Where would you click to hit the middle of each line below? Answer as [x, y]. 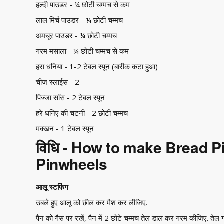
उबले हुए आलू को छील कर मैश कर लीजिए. [92, 202]
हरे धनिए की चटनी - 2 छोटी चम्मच [82, 113]
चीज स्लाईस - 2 [58, 82]
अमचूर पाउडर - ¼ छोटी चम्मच [76, 35]
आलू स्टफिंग [52, 187]
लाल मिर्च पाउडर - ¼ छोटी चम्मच [79, 20]
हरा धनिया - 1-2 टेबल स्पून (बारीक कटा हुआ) [97, 66]
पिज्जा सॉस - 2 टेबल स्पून [70, 97]
